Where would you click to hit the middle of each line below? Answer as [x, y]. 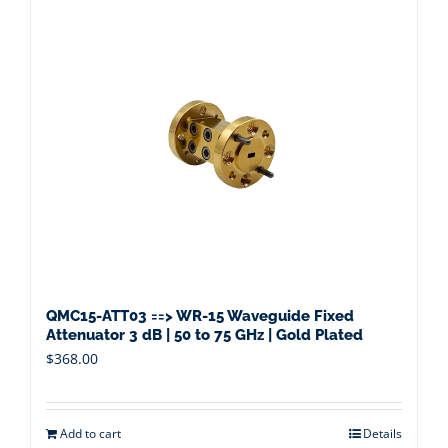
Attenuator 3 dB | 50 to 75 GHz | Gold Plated [204, 335]
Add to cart [90, 433]
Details [382, 433]
